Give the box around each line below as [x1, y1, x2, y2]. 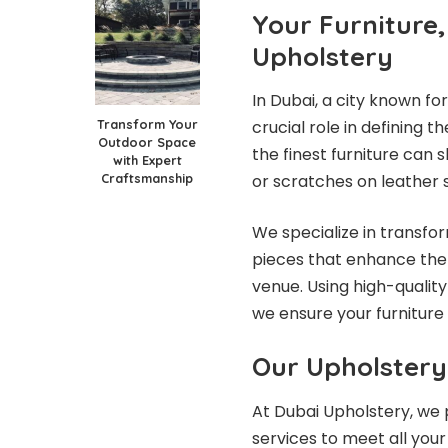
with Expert [112, 151, 182, 168]
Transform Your [96, 115, 198, 132]
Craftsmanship [101, 169, 193, 186]
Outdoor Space [98, 133, 196, 150]
